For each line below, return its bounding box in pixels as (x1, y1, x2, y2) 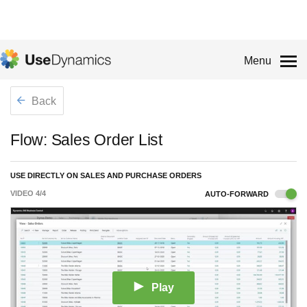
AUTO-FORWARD (205, 190, 271, 198)
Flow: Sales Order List (10, 131, 162, 149)
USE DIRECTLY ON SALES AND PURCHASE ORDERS (10, 171, 201, 180)
